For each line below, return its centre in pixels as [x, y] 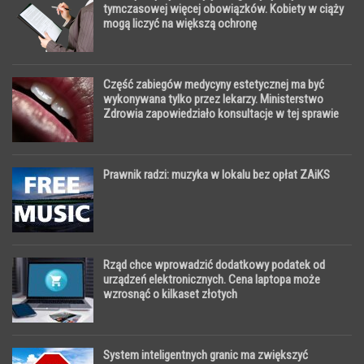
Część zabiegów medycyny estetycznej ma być [214, 85]
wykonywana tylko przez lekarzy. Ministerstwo [213, 100]
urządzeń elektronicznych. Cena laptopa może [212, 280]
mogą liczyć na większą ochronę [180, 24]
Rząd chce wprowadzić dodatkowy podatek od [214, 265]
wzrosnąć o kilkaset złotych [170, 295]
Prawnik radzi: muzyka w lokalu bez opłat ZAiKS [217, 175]
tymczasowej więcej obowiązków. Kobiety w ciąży [223, 9]
